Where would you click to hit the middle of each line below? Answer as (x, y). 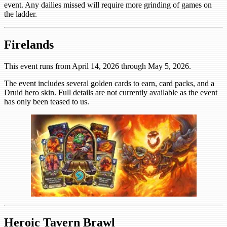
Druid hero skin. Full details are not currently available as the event (111, 92)
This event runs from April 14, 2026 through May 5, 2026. (98, 66)
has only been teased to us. (47, 101)
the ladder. (21, 14)
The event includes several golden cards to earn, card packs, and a (109, 83)
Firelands (29, 44)
